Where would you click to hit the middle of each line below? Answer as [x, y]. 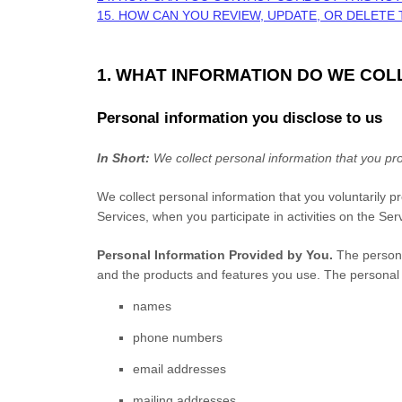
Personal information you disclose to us [240, 118]
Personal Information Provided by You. [215, 255]
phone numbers [178, 337]
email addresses [179, 369]
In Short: [123, 158]
